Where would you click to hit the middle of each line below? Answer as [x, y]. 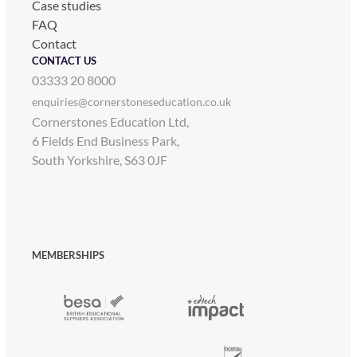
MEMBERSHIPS [68, 255]
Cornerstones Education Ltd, [110, 122]
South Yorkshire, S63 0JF [100, 160]
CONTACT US [64, 60]
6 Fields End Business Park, [106, 141]
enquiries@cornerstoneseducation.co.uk [131, 101]
